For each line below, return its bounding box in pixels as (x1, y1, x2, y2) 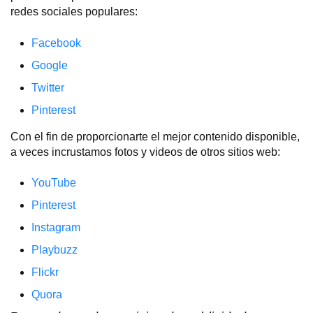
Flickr (31, 266, 59, 279)
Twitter (31, 81, 64, 94)
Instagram (31, 221, 80, 234)
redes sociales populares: (10, 6, 138, 18)
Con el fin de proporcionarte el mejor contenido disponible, (10, 130, 300, 143)
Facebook (31, 36, 81, 49)
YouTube (31, 177, 76, 189)
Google (31, 59, 68, 71)
